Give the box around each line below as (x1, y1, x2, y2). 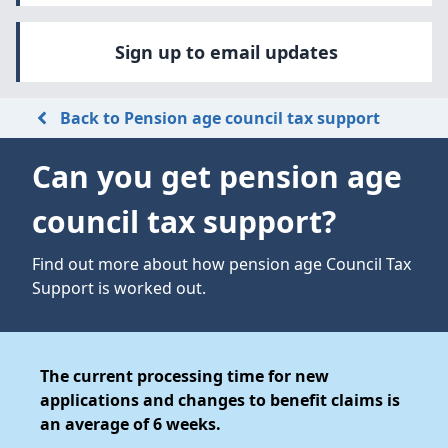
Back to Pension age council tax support (60, 107, 380, 129)
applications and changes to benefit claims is (40, 389, 400, 411)
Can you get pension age (32, 156, 402, 197)
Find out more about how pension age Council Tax (32, 253, 411, 275)
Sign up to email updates (114, 40, 338, 64)
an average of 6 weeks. (40, 413, 221, 435)
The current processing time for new (40, 365, 329, 387)
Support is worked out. (32, 277, 206, 299)
